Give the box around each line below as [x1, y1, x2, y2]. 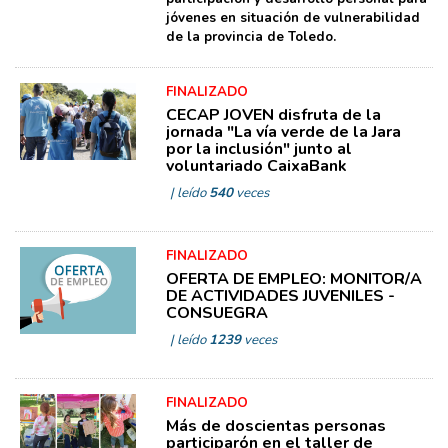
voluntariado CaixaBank [165, 154, 347, 177]
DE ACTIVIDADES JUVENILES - [165, 284, 395, 307]
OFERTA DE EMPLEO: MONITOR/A [165, 267, 422, 290]
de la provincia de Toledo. [165, 27, 336, 46]
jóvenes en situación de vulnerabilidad [165, 8, 420, 27]
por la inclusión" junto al [165, 137, 352, 160]
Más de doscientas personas [165, 414, 386, 437]
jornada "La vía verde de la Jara [165, 120, 401, 143]
